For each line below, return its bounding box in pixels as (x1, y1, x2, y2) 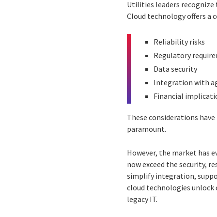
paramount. (127, 124, 167, 134)
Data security (154, 64, 198, 74)
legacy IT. (127, 194, 158, 204)
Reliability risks (154, 37, 205, 47)
